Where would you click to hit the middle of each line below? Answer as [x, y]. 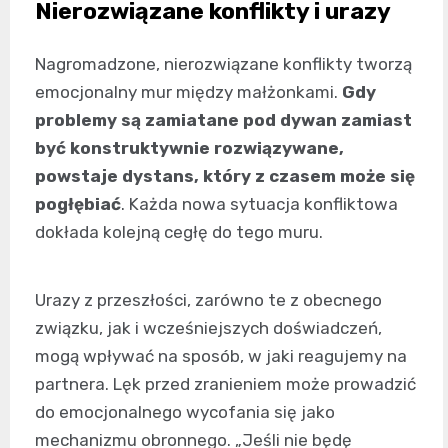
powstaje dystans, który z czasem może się [225, 175]
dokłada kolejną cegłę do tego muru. [179, 231]
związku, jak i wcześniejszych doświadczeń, [208, 327]
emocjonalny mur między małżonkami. [188, 91]
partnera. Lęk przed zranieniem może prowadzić [225, 383]
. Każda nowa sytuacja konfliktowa [259, 203]
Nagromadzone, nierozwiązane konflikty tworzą [223, 63]
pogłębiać [78, 203]
